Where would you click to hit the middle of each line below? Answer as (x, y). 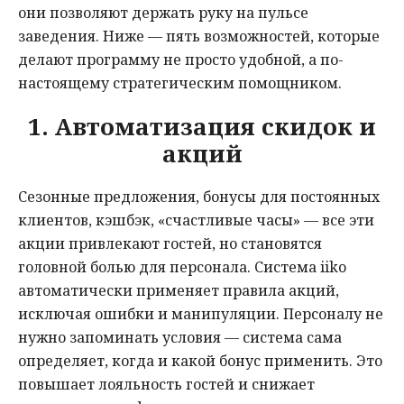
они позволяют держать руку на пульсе (163, 13)
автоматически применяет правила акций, (179, 291)
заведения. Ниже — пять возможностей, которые (199, 37)
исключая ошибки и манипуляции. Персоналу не (201, 314)
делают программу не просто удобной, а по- (181, 60)
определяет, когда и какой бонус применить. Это (200, 361)
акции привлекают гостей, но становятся (170, 244)
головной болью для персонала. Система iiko (182, 267)
